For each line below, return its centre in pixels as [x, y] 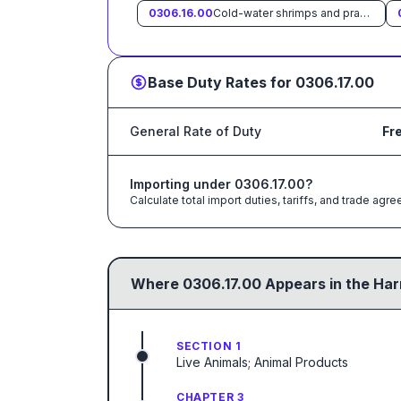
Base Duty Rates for [222, 82]
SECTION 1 [209, 346]
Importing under [182, 184]
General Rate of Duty [196, 131]
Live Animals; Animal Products [262, 362]
